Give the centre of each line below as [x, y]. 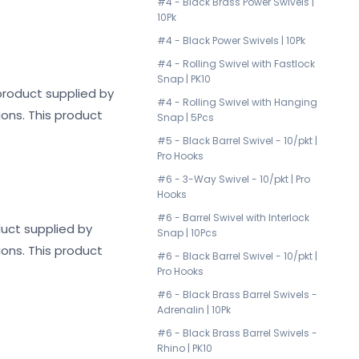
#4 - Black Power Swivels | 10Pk [231, 40]
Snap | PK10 [184, 79]
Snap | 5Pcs [186, 117]
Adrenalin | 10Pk [194, 310]
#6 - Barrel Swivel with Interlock [233, 218]
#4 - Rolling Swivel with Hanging [237, 102]
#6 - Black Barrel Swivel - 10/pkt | [237, 256]
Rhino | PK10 [185, 348]
